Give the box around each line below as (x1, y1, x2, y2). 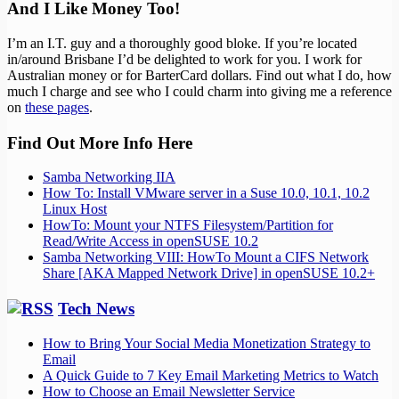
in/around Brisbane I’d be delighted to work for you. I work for (7, 51, 362, 67)
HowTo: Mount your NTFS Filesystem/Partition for (43, 217, 333, 233)
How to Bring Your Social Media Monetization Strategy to (43, 336, 370, 352)
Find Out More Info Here (7, 133, 192, 152)
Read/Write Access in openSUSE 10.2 (43, 233, 258, 249)
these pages (25, 99, 89, 115)
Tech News (58, 299, 134, 319)
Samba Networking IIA (43, 169, 175, 185)
